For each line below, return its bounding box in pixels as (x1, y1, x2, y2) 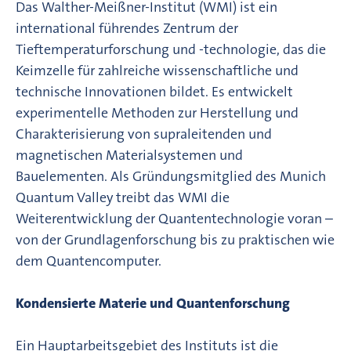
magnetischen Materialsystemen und (16, 145, 243, 165)
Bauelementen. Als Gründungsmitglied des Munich (16, 166, 326, 186)
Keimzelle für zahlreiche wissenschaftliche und (16, 60, 299, 80)
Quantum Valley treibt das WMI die (16, 187, 230, 207)
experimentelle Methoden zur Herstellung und (16, 103, 299, 122)
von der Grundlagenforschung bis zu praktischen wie (16, 230, 335, 249)
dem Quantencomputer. (16, 251, 165, 270)
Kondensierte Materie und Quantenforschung (16, 293, 290, 313)
